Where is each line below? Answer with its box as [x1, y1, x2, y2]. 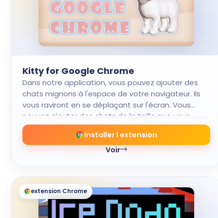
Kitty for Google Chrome [22, 65, 134, 77]
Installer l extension [84, 129, 157, 140]
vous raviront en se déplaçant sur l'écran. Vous [22, 100, 191, 110]
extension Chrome [31, 187, 87, 195]
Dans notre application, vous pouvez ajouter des [22, 77, 198, 88]
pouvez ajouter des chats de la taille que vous [22, 111, 190, 121]
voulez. [22, 122, 47, 132]
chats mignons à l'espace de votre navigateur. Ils [22, 89, 200, 99]
